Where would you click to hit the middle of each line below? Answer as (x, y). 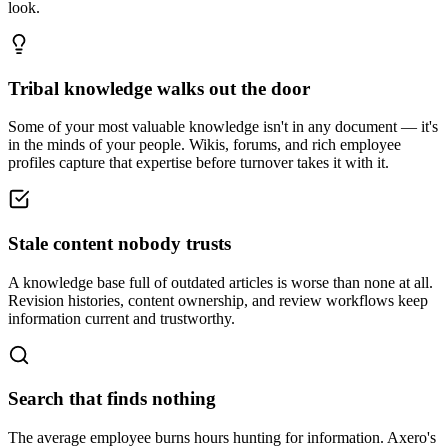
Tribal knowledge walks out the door (159, 88)
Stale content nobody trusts (119, 244)
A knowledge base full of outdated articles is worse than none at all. (220, 282)
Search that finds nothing (112, 399)
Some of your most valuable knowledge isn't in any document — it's (223, 127)
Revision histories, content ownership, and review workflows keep (218, 300)
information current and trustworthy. (121, 318)
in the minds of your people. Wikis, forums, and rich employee (204, 145)
